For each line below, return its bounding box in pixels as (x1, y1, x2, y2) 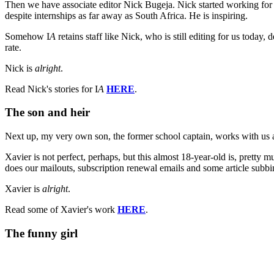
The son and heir (5, 106, 90, 119)
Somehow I (5, 31, 50, 42)
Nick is (5, 62, 35, 73)
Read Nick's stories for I (5, 83, 98, 94)
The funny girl (5, 226, 78, 240)
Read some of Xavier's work (5, 204, 117, 215)
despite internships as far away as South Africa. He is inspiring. (5, 10, 250, 21)
